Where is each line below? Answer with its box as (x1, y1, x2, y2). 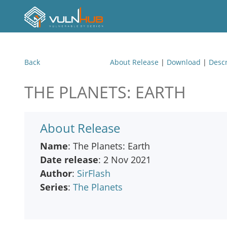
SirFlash (77, 167, 110, 179)
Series (40, 181, 68, 193)
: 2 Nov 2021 (98, 154, 151, 166)
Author (40, 167, 72, 179)
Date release (40, 154, 98, 166)
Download (167, 57, 201, 67)
